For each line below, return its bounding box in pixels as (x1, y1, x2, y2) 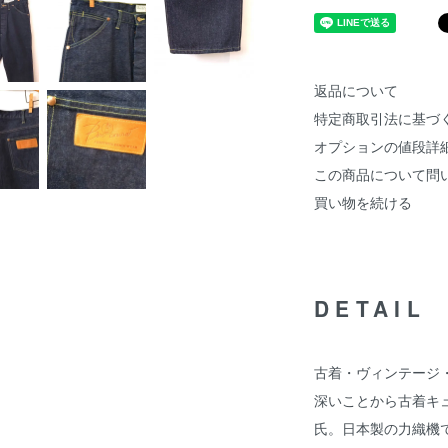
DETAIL (314, 293, 426, 323)
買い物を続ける (314, 192, 412, 212)
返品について (314, 80, 398, 100)
